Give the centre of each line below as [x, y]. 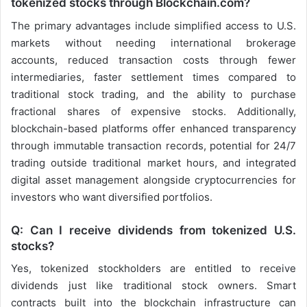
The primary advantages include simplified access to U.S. [153, 25]
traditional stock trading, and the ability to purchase [153, 94]
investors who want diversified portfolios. [112, 197]
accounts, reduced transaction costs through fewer [153, 60]
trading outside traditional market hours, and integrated [153, 162]
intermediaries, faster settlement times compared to [153, 77]
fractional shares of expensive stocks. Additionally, [153, 111]
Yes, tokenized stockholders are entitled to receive [153, 269]
